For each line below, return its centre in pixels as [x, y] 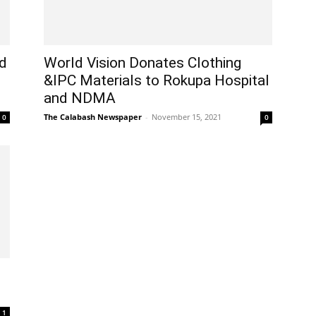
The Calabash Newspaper [93, 117]
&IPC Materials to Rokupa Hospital [157, 80]
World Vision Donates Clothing [142, 63]
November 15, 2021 [187, 117]
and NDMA [80, 98]
